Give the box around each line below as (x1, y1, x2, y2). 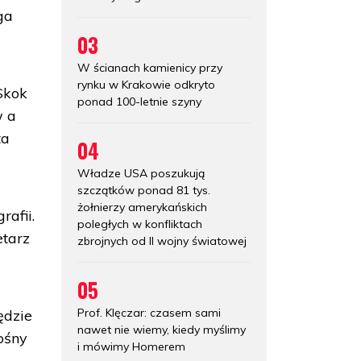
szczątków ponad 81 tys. (77, 182, 210, 197)
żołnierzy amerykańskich (77, 199, 207, 214)
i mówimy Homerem (77, 338, 185, 354)
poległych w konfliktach (77, 216, 202, 231)
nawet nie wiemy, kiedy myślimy (77, 322, 246, 337)
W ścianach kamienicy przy (77, 60, 222, 75)
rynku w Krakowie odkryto (77, 77, 215, 92)
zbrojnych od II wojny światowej (77, 233, 247, 248)
